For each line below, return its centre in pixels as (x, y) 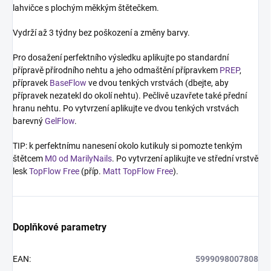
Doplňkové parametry (60, 227)
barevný (29, 121)
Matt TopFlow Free (138, 171)
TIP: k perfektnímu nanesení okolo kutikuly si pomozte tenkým (127, 146)
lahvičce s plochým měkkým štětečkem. (86, 8)
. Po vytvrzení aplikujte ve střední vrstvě (185, 159)
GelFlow (60, 121)
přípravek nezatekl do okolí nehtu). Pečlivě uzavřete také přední (130, 96)
